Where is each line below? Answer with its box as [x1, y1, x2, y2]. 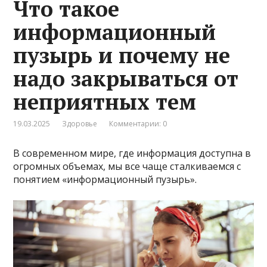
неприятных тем [13, 88, 197, 116]
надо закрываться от [13, 64, 239, 93]
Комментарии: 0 [109, 119, 167, 129]
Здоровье [62, 119, 98, 129]
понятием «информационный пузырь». [13, 173, 197, 187]
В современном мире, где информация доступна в [13, 147, 252, 160]
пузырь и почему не [13, 41, 231, 70]
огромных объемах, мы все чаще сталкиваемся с [13, 160, 241, 173]
